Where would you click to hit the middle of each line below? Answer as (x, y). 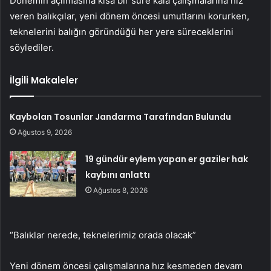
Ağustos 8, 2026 (121, 190)
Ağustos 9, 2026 (45, 132)
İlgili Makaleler (44, 80)
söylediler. (32, 47)
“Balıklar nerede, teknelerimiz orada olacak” (103, 235)
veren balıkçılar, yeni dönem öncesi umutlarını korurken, (129, 16)
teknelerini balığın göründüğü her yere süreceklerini (122, 31)
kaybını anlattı (118, 175)
